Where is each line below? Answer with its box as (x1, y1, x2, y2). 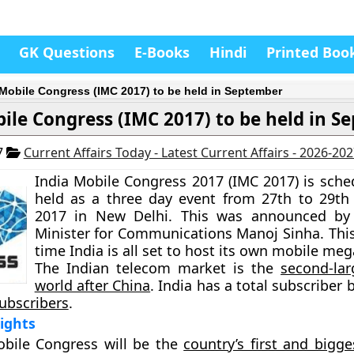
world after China (34, 276, 151, 295)
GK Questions (19, 43, 115, 62)
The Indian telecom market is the (34, 258, 281, 277)
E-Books (134, 43, 190, 62)
